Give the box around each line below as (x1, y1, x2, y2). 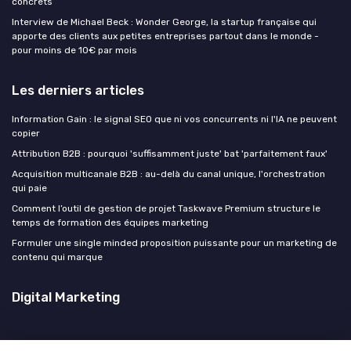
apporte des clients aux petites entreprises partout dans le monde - (12, 31, 319, 42)
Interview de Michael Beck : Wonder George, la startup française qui (12, 16, 317, 28)
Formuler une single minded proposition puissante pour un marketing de (12, 237, 337, 249)
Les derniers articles (12, 82, 144, 99)
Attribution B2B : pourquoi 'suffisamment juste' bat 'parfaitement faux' (12, 148, 327, 160)
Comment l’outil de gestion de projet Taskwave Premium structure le (12, 203, 320, 215)
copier (12, 128, 40, 139)
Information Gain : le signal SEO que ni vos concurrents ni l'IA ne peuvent (12, 114, 337, 125)
